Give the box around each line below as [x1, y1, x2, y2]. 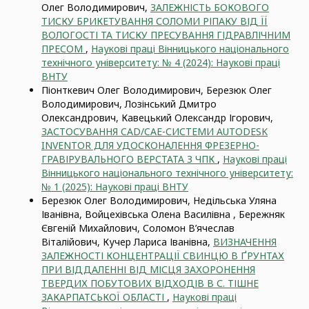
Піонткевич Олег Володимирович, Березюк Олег [41, 83, 272, 97]
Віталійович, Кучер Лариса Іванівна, [41, 235, 213, 248]
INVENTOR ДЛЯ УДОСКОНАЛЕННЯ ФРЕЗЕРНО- [41, 139, 259, 152]
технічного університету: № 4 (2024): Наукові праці [41, 56, 280, 69]
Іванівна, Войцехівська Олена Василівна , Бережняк [41, 208, 285, 221]
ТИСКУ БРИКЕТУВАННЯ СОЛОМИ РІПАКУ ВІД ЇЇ [41, 14, 268, 28]
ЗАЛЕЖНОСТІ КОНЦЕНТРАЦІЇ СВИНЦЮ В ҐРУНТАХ [41, 249, 284, 262]
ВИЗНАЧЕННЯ [213, 235, 277, 248]
